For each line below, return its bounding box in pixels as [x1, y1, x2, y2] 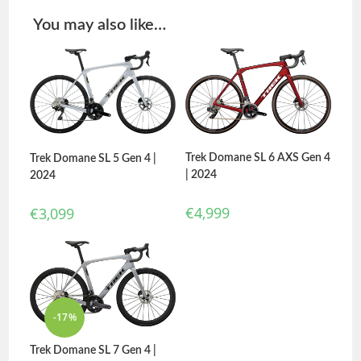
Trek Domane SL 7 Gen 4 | [30, 344, 157, 356]
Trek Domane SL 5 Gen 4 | [30, 153, 157, 165]
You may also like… [33, 16, 167, 33]
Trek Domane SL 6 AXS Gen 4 [185, 152, 331, 164]
